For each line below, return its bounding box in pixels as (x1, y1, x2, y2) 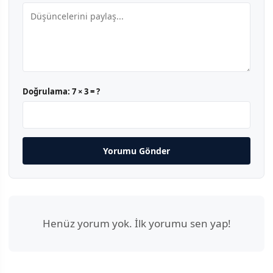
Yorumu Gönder (103, 145, 170, 157)
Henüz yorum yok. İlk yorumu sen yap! (42, 216, 231, 231)
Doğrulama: (23, 86, 72, 97)
